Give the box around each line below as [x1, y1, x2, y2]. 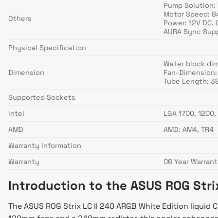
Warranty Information [8, 141, 81, 150]
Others [8, 14, 32, 23]
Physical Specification [8, 43, 86, 53]
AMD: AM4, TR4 [163, 125, 214, 134]
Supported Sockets [8, 93, 75, 102]
